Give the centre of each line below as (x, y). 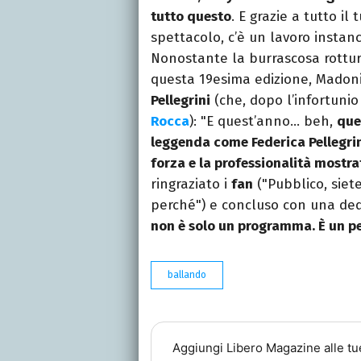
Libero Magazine (273, 347)
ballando (187, 275)
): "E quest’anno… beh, (263, 122)
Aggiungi (199, 347)
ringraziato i (191, 185)
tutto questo (191, 17)
